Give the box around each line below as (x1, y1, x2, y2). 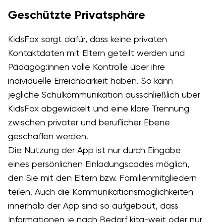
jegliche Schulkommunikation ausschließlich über (7, 89, 200, 100)
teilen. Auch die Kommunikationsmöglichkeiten (7, 186, 193, 197)
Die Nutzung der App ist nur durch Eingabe (7, 145, 181, 156)
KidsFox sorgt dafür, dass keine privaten (7, 34, 167, 45)
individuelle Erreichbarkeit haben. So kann (7, 75, 173, 86)
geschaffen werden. (7, 131, 88, 142)
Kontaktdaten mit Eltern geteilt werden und (7, 48, 185, 58)
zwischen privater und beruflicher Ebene (7, 117, 170, 128)
